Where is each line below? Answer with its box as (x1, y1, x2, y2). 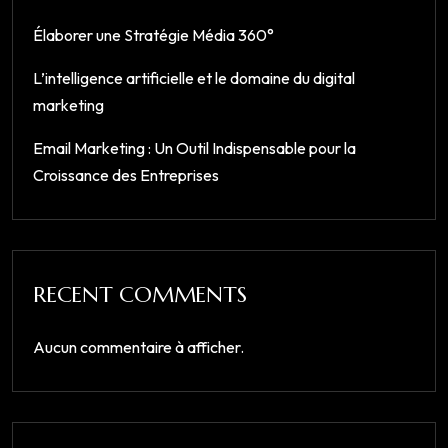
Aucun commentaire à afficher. (33, 337, 244, 358)
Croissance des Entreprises (33, 165, 219, 186)
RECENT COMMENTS (33, 281, 247, 309)
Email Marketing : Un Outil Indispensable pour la (33, 138, 356, 159)
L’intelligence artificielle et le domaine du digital (33, 68, 355, 89)
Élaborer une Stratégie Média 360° (33, 25, 274, 46)
